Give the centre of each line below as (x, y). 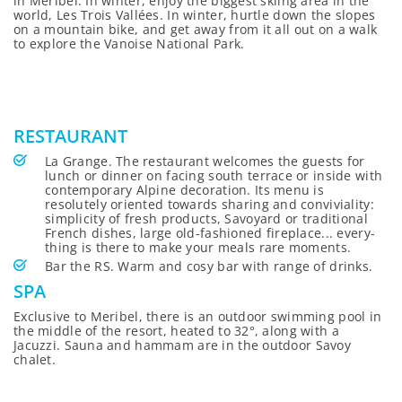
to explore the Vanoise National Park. (129, 44)
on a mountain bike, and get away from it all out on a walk (196, 29)
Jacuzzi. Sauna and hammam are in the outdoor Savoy (182, 345)
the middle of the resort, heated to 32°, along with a (176, 331)
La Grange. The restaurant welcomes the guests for (205, 161)
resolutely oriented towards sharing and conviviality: (210, 204)
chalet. (35, 359)
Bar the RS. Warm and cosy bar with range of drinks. (209, 266)
